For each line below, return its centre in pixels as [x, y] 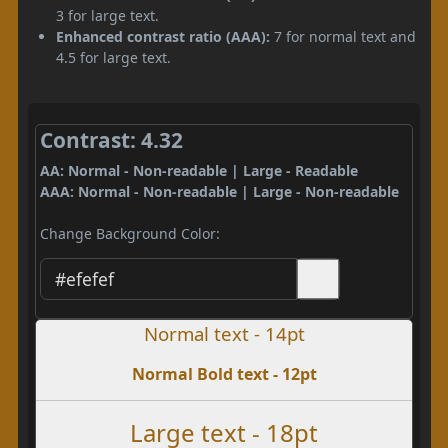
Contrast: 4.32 [111, 140]
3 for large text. [107, 15]
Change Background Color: [129, 233]
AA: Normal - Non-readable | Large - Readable [198, 170]
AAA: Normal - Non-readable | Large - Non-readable [219, 191]
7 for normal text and [343, 36]
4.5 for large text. [113, 57]
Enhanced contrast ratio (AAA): [163, 36]
